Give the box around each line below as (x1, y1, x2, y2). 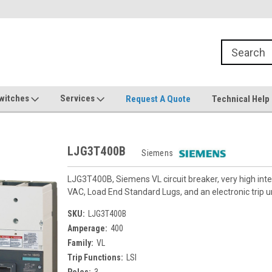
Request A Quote (126, 93, 191, 104)
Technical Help (212, 93, 270, 104)
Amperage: (67, 223, 107, 233)
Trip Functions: (67, 253, 123, 262)
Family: (67, 238, 93, 248)
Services (60, 93, 97, 104)
